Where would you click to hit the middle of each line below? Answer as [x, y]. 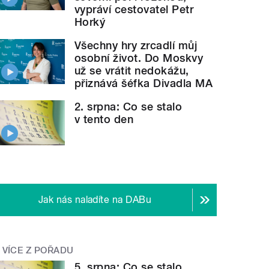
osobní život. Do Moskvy [139, 58]
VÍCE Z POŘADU [38, 250]
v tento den [104, 119]
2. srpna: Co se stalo [128, 106]
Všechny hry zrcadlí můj [136, 45]
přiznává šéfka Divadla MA [144, 83]
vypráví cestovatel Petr [134, 9]
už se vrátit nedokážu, [132, 70]
